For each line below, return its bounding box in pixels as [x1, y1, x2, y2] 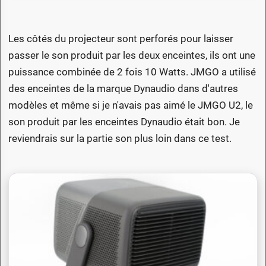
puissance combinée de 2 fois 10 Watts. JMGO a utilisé [8, 65, 256, 78]
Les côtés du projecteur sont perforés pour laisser [8, 32, 233, 45]
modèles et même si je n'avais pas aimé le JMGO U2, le [8, 99, 253, 111]
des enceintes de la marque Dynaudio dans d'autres [8, 82, 238, 94]
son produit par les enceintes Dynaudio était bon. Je [8, 115, 240, 128]
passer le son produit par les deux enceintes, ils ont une [8, 49, 255, 61]
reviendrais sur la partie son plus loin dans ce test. [8, 132, 232, 144]
